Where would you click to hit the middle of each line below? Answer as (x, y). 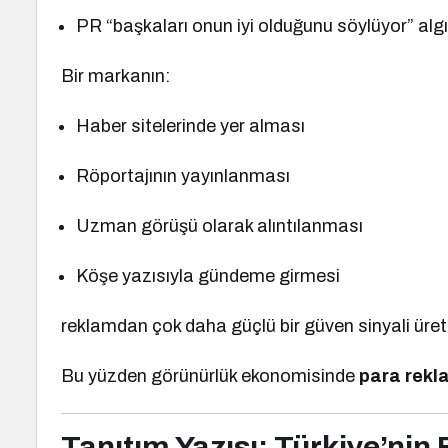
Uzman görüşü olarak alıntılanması (220, 226)
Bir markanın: (116, 76)
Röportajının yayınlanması (183, 176)
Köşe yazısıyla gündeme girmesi (208, 276)
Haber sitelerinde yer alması (191, 126)
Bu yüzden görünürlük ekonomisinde (210, 376)
